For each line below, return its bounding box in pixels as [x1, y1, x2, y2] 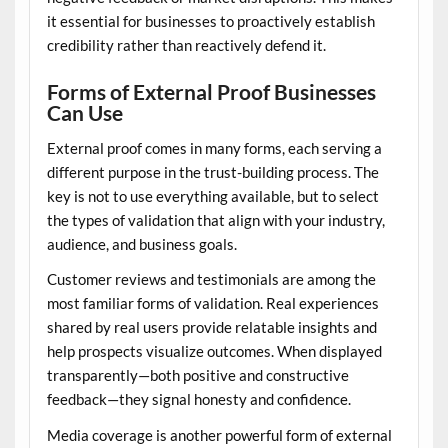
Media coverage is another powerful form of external [46, 425, 392, 444]
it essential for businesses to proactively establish [46, 11, 375, 30]
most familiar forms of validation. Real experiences [46, 294, 379, 313]
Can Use [46, 100, 123, 127]
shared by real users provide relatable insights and [46, 318, 377, 337]
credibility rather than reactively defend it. [46, 35, 326, 54]
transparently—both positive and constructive [46, 366, 349, 385]
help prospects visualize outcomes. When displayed [46, 342, 382, 361]
